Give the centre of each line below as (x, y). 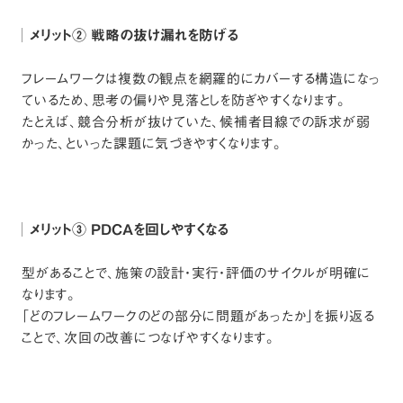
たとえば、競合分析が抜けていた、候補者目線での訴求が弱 (196, 122)
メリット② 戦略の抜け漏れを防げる (134, 36)
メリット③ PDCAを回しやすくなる (129, 230)
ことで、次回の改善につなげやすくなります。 (148, 338)
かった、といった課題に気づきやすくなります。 (152, 143)
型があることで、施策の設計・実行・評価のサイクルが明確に (196, 273)
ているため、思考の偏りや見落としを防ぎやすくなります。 (184, 100)
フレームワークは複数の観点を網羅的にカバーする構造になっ (201, 79)
